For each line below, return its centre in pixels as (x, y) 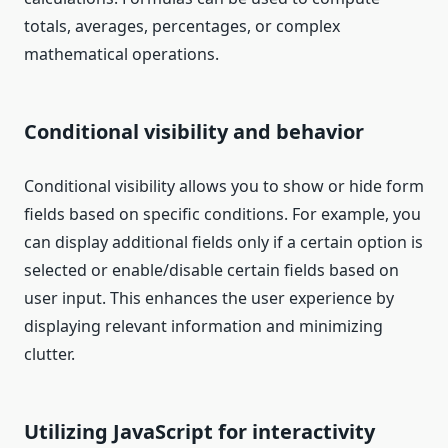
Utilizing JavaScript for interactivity (199, 432)
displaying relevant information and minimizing (203, 326)
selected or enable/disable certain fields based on (211, 270)
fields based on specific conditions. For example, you (222, 214)
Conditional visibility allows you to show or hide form (224, 186)
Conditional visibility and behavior (194, 132)
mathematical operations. (121, 54)
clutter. (49, 354)
